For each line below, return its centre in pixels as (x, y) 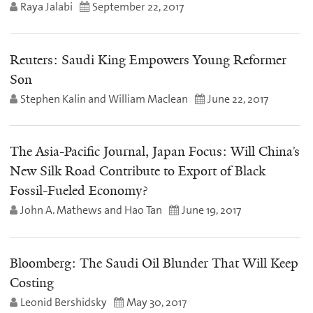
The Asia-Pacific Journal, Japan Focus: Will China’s (155, 152)
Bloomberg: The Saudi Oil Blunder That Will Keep (154, 263)
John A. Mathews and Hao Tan (91, 210)
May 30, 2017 (156, 302)
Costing (32, 283)
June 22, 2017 (238, 99)
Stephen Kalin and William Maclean (104, 99)
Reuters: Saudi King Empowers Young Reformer (148, 60)
